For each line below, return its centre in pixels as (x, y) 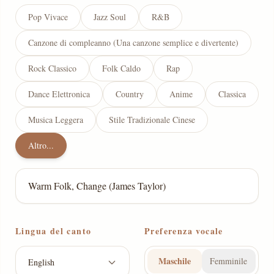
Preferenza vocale (184, 231)
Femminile (229, 261)
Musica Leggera (56, 120)
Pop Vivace (48, 17)
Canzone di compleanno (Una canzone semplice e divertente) (133, 43)
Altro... (41, 145)
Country (130, 94)
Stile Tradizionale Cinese (152, 120)
